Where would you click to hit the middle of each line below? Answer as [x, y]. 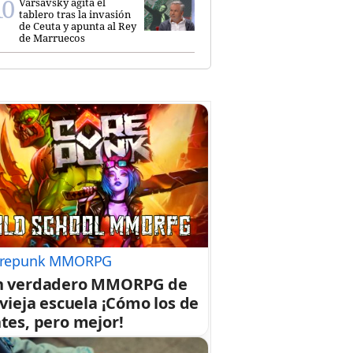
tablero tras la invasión [75, 14]
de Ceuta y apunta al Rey [78, 26]
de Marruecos [52, 37]
